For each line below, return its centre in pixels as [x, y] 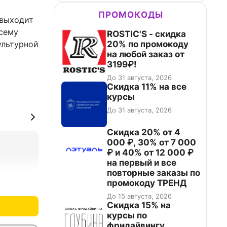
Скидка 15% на [139, 205]
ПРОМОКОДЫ [131, 15]
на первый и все [142, 163]
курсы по [127, 215]
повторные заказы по [154, 173]
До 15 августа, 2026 [139, 196]
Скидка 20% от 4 [144, 132]
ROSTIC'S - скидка [146, 34]
